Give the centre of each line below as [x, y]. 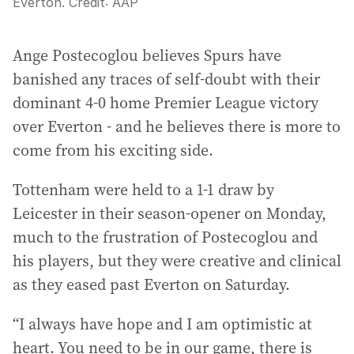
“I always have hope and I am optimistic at [162, 324]
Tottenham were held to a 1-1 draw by [143, 190]
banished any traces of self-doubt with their [166, 79]
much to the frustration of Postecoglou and [165, 237]
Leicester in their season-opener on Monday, [169, 213]
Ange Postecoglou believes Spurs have [147, 55]
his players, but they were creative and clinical [177, 261]
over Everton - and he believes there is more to [177, 126]
